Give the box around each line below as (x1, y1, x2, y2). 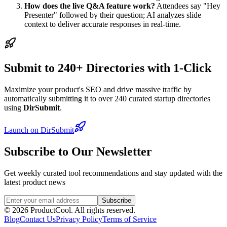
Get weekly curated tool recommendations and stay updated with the (4, 168, 222, 177)
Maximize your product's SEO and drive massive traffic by (4, 85, 192, 94)
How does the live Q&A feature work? (24, 1, 155, 10)
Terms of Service (102, 214, 157, 223)
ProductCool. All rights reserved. (28, 205, 135, 214)
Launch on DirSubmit (4, 125, 74, 134)
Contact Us (20, 214, 56, 223)
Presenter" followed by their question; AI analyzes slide (24, 10, 201, 19)
